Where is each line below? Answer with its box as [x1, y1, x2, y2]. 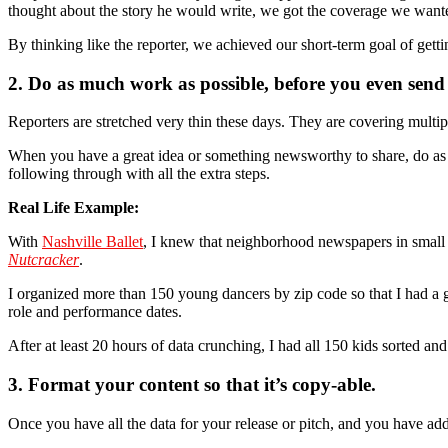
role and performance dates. [8, 303, 182, 321]
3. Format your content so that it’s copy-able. [8, 374, 376, 396]
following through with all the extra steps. [8, 165, 270, 183]
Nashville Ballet [42, 233, 143, 251]
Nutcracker [8, 251, 79, 269]
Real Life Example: [8, 199, 139, 217]
